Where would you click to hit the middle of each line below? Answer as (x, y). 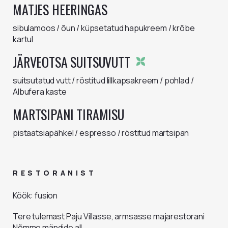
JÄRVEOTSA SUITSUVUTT (73, 62)
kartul (23, 39)
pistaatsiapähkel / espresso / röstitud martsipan (101, 133)
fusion (46, 195)
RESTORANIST (55, 173)
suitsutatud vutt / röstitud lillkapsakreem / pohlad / (103, 80)
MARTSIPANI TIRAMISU (68, 114)
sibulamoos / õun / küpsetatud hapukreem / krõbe (104, 28)
